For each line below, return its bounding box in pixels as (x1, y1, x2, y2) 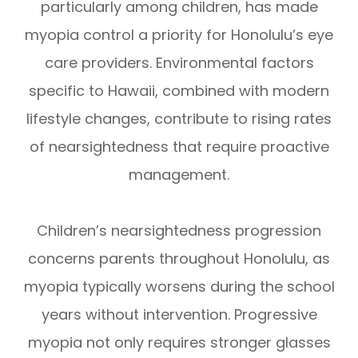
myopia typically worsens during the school (23, 276, 335, 297)
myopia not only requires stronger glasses (27, 332, 331, 353)
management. (129, 165, 229, 185)
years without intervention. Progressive (41, 304, 317, 325)
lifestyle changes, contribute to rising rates (26, 109, 332, 129)
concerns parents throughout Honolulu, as (28, 249, 330, 269)
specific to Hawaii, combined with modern (29, 81, 329, 101)
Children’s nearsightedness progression (37, 221, 321, 241)
